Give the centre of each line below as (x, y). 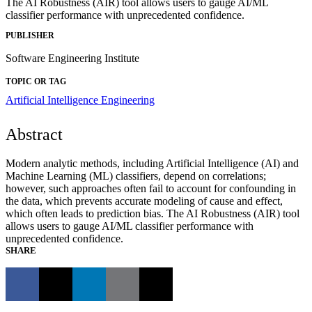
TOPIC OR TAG (36, 81)
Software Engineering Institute (72, 58)
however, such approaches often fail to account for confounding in (151, 188)
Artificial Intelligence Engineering (80, 100)
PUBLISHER (30, 35)
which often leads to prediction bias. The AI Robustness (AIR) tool (153, 213)
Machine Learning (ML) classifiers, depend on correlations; (136, 175)
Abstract (34, 134)
